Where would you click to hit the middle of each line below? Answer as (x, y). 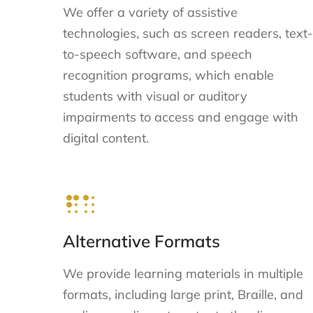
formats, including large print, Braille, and (183, 295)
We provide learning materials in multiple (183, 274)
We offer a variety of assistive (150, 12)
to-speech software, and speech (158, 54)
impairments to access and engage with (181, 117)
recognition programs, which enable (168, 75)
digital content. (106, 138)
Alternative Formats (141, 241)
